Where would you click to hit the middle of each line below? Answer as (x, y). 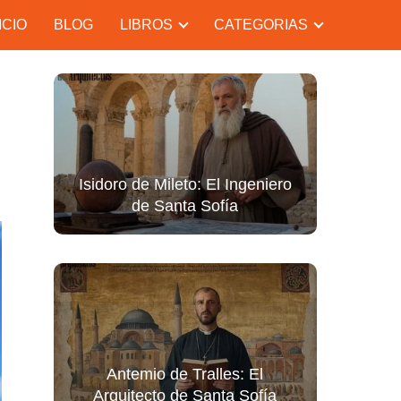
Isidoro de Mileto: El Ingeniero (185, 184)
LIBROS (146, 25)
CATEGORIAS (261, 25)
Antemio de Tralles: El (185, 374)
